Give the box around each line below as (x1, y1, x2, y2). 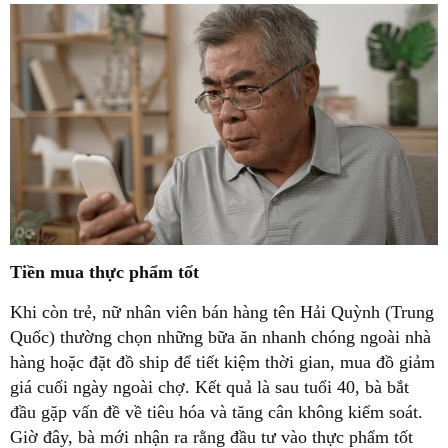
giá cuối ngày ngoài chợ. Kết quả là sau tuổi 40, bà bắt (10, 377, 409, 398)
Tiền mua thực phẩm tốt (10, 262, 199, 283)
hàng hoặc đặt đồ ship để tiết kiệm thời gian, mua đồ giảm (10, 352, 435, 373)
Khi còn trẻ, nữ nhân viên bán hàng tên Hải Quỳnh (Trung (10, 302, 434, 323)
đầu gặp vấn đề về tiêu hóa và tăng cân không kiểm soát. (10, 402, 423, 423)
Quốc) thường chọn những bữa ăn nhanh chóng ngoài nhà (10, 327, 431, 348)
